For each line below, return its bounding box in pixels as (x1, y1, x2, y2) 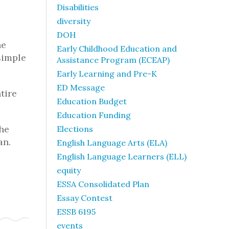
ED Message (57, 82, 105, 93)
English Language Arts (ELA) (57, 138, 167, 148)
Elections (57, 124, 93, 134)
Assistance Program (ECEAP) (57, 55, 170, 65)
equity (57, 165, 81, 175)
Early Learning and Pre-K (57, 68, 157, 79)
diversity (57, 16, 90, 26)
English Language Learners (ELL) (57, 151, 187, 162)
